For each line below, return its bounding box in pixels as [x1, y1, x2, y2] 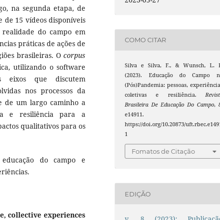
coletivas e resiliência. [125, 91, 205, 98]
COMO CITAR [125, 36, 166, 44]
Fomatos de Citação [132, 147, 195, 156]
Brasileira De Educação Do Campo [125, 101, 214, 108]
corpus [63, 51, 85, 60]
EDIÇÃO [125, 190, 151, 198]
